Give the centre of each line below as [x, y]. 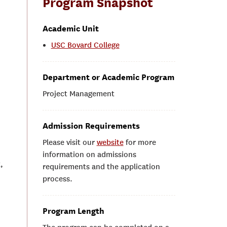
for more [140, 142]
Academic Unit [70, 29]
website [110, 142]
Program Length [73, 211]
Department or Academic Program [108, 77]
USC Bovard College [85, 45]
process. [57, 179]
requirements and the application [101, 167]
